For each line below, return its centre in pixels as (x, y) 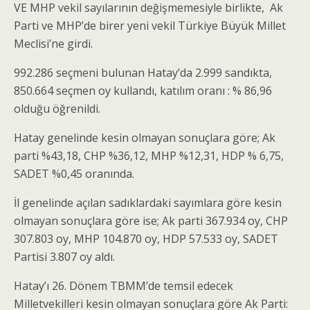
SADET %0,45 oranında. (74, 174)
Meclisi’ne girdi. (53, 44)
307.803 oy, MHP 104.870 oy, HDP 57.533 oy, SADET (146, 239)
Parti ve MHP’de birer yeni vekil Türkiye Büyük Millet (150, 26)
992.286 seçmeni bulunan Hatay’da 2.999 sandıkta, (143, 73)
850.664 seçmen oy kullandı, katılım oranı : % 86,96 (143, 91)
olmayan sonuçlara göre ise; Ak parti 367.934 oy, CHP (151, 221)
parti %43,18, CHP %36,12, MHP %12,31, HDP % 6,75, (149, 156)
